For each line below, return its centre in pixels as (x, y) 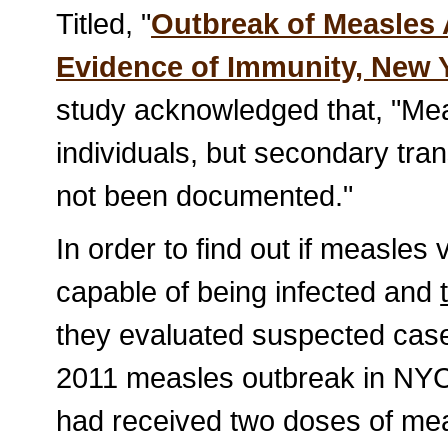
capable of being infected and (248, 291)
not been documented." (205, 195)
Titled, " (104, 23)
